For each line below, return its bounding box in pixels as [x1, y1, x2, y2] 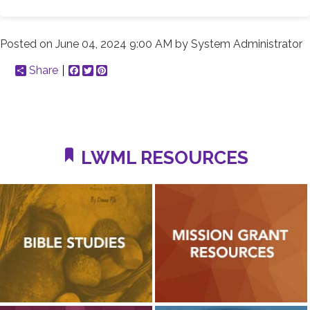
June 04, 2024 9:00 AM [55, 37, 172, 51]
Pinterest [107, 64, 152, 77]
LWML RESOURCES [77, 147, 248, 169]
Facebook [80, 64, 131, 77]
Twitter [93, 64, 129, 77]
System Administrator [191, 37, 302, 51]
